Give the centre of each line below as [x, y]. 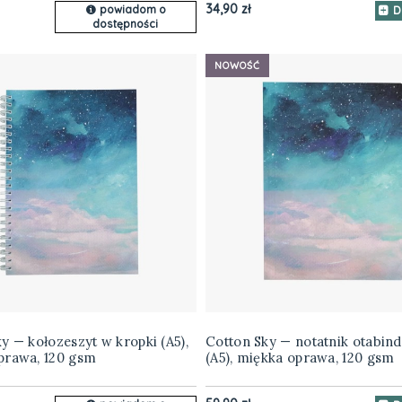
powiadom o [132, 10]
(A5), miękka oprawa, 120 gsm [300, 358]
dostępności [126, 24]
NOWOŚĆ [237, 66]
